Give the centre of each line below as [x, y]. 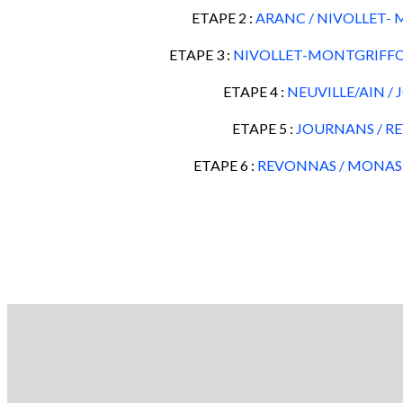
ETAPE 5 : [264, 128]
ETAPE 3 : [201, 54]
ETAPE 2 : [224, 18]
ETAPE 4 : [255, 91]
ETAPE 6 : [225, 165]
